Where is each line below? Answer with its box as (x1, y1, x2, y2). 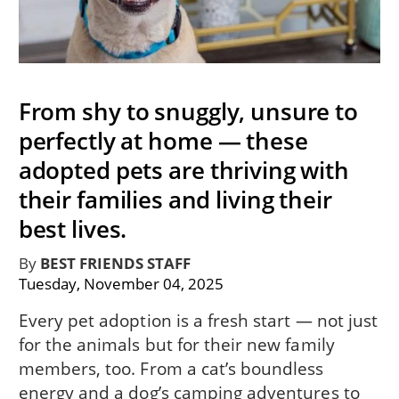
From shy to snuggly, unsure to (18, 94, 358, 127)
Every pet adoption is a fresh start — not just (18, 308, 379, 333)
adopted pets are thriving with (18, 153, 349, 186)
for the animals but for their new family (18, 332, 335, 357)
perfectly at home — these (18, 124, 308, 157)
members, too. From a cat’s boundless (18, 356, 324, 381)
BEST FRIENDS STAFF (36, 253, 191, 274)
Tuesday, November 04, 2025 (18, 273, 224, 295)
